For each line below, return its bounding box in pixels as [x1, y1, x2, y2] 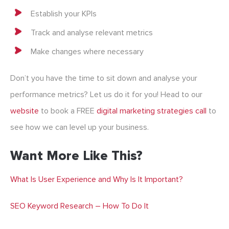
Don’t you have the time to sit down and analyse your [10, 73, 197, 84]
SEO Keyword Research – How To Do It [10, 201, 149, 212]
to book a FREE [39, 106, 97, 117]
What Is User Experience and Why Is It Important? [10, 174, 183, 185]
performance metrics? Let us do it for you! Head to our [10, 89, 202, 100]
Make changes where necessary [31, 47, 144, 57]
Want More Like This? [10, 148, 143, 165]
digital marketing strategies [97, 106, 193, 117]
